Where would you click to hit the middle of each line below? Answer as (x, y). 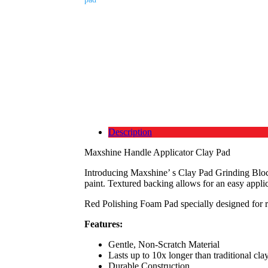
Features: (103, 224)
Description (130, 132)
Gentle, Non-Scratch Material (164, 245)
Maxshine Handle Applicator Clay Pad (157, 153)
